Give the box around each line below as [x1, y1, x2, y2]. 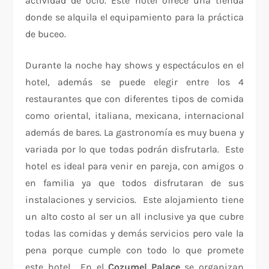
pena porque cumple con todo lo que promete [25, 244, 244, 256]
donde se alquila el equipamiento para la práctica [25, 11, 244, 23]
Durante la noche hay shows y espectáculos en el [25, 59, 244, 71]
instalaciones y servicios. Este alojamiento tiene [25, 194, 244, 206]
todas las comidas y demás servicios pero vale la [25, 228, 244, 240]
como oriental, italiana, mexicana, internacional [25, 110, 244, 122]
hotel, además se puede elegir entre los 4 [25, 76, 244, 88]
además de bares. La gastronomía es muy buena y [25, 127, 244, 139]
